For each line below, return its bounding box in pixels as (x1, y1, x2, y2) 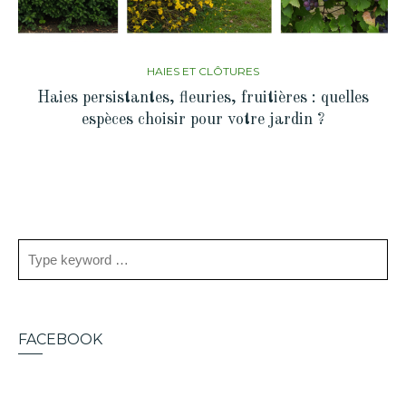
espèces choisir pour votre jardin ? (82, 111, 324, 129)
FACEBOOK (18, 331, 102, 349)
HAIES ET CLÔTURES (147, 64, 259, 79)
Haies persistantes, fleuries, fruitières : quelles (37, 90, 369, 107)
